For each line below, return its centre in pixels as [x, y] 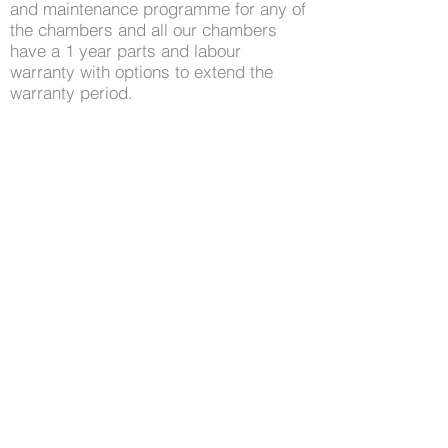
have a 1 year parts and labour [125, 50]
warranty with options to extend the [141, 71]
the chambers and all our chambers [143, 29]
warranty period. [74, 92]
